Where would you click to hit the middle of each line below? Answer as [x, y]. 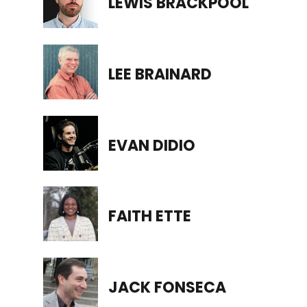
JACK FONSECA [167, 288]
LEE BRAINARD [160, 74]
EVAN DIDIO [151, 145]
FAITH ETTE [149, 217]
